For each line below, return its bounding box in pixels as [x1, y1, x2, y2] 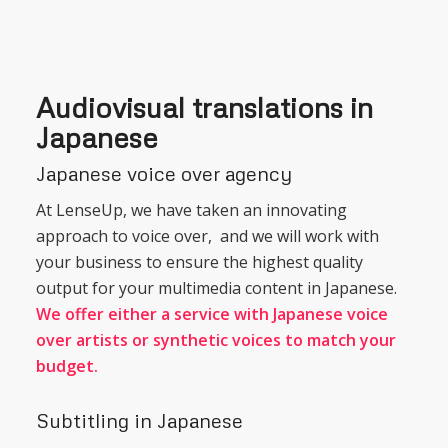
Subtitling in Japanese [35, 408, 243, 433]
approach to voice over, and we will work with [35, 225, 379, 248]
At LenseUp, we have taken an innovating [35, 199, 347, 222]
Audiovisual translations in [35, 89, 373, 124]
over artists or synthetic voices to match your [35, 329, 396, 352]
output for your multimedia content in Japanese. [35, 277, 397, 300]
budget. [35, 355, 98, 378]
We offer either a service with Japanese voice [35, 303, 388, 326]
